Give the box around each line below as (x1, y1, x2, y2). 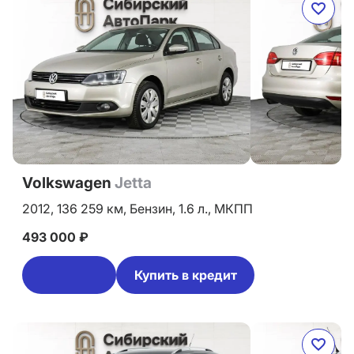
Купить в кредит (134, 267, 237, 283)
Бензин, (130, 201, 179, 217)
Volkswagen (22, 174, 115, 192)
